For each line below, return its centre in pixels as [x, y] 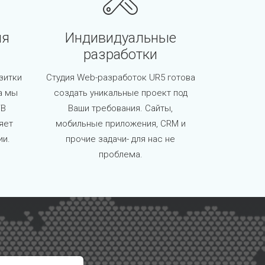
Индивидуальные [120, 38]
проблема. [120, 155]
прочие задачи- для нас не [120, 139]
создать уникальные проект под [120, 93]
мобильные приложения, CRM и [120, 124]
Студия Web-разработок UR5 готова [120, 78]
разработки [120, 55]
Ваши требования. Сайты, [120, 109]
